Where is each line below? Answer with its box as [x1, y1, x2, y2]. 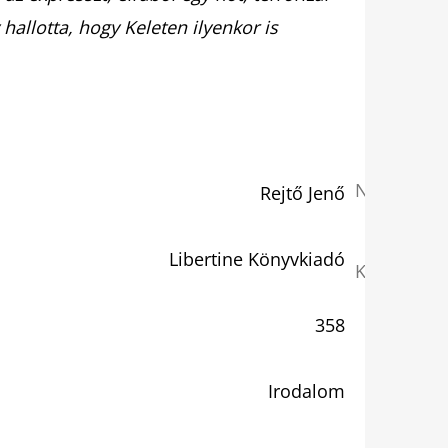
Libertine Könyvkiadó [169, 246, 345, 271]
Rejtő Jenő [260, 180, 345, 205]
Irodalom [268, 378, 345, 403]
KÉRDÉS [355, 259, 420, 284]
